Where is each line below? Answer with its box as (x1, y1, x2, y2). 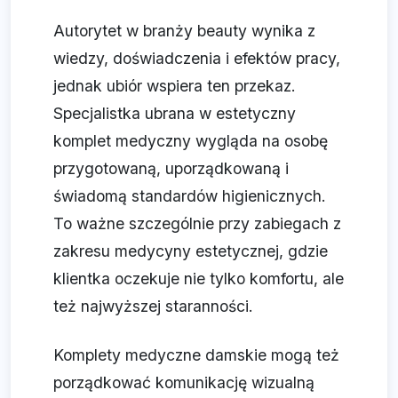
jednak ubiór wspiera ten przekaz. (53, 76, 296, 96)
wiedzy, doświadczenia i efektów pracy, (53, 49, 340, 68)
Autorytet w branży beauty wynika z (53, 21, 315, 41)
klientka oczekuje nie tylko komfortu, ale (53, 269, 344, 289)
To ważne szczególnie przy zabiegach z (53, 214, 341, 234)
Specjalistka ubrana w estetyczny (53, 104, 296, 123)
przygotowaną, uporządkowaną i (53, 159, 289, 179)
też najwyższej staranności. (53, 297, 253, 316)
